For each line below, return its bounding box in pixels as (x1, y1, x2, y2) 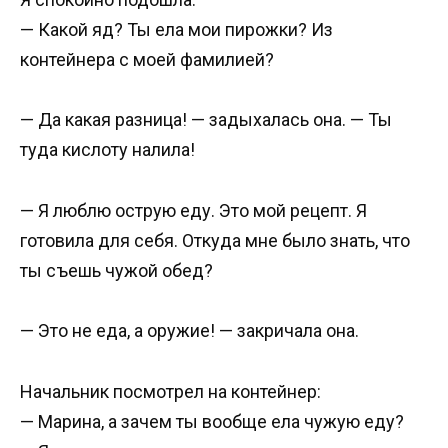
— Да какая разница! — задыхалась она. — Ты (20, 109, 392, 131)
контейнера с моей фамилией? (20, 48, 274, 70)
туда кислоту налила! (20, 139, 195, 161)
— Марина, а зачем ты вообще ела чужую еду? (20, 411, 404, 432)
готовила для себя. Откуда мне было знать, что (20, 229, 410, 251)
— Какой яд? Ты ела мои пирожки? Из (20, 18, 333, 40)
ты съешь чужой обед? (20, 259, 213, 281)
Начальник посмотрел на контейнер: (20, 381, 321, 402)
